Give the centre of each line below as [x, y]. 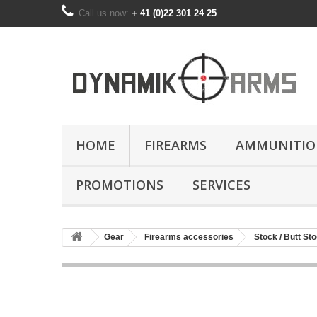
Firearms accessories [189, 237]
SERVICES [221, 185]
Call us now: [105, 13]
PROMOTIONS [120, 185]
